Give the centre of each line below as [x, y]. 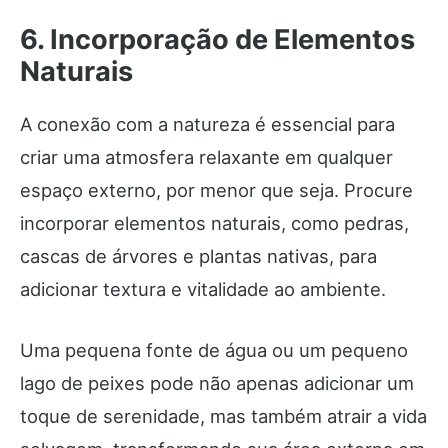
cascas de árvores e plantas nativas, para [198, 256]
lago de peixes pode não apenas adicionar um [217, 383]
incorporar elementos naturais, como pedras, [214, 223]
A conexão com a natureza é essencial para [207, 124]
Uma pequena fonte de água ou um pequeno [214, 350]
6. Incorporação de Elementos [217, 40]
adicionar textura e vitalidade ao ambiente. [203, 289]
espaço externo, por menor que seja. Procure [216, 190]
